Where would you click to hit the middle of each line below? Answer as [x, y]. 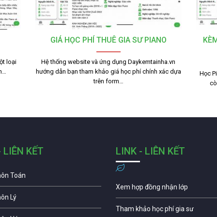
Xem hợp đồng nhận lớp [152, 187]
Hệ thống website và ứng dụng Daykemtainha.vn [108, 62]
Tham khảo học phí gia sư [155, 209]
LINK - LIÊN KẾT [150, 151]
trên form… [108, 81]
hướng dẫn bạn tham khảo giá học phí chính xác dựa [108, 72]
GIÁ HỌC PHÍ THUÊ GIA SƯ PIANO [108, 40]
